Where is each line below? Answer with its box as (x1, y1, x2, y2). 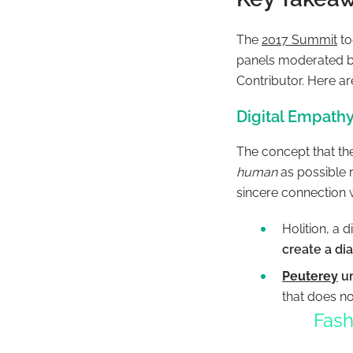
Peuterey (282, 269, 338, 284)
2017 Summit (262, 32, 337, 47)
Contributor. (236, 73, 307, 88)
